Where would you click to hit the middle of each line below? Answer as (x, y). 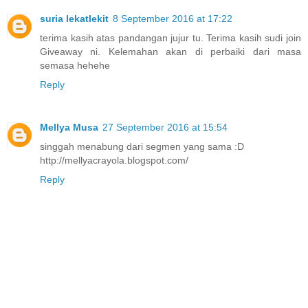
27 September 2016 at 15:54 (165, 128)
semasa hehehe (75, 66)
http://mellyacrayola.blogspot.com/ (114, 161)
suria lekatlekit (74, 19)
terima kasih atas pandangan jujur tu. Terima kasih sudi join (170, 38)
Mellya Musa (69, 128)
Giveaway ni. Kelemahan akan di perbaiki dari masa (170, 52)
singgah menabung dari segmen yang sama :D (142, 147)
